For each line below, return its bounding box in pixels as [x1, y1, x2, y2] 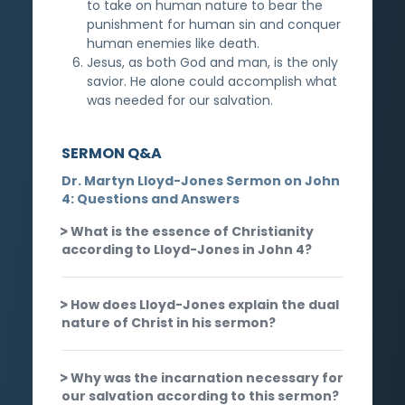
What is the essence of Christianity [71, 221, 314, 240]
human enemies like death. [87, 33, 259, 52]
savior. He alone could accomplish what [87, 71, 337, 90]
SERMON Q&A [61, 142, 162, 164]
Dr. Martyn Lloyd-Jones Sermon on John [61, 171, 340, 190]
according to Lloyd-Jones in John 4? [61, 240, 312, 259]
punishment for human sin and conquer [87, 14, 341, 33]
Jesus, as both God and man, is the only [87, 52, 338, 71]
